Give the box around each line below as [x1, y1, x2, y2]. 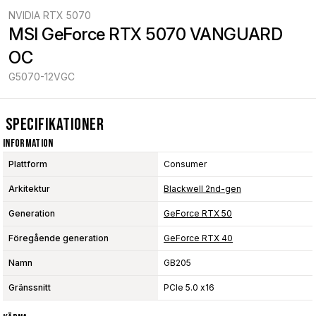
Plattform [8, 159, 47, 170]
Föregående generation [8, 233, 109, 244]
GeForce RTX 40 [164, 233, 233, 244]
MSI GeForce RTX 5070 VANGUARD [8, 24, 283, 45]
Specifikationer [6, 114, 104, 135]
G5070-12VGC [8, 71, 75, 83]
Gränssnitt [8, 282, 51, 293]
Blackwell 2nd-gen [164, 183, 241, 195]
